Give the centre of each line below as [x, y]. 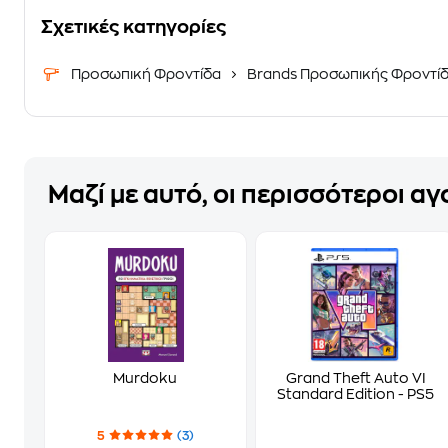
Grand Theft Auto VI [355, 377]
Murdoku [145, 377]
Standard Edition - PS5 [356, 393]
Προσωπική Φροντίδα [147, 73]
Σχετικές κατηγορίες [133, 26]
